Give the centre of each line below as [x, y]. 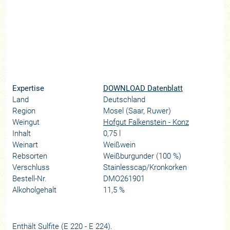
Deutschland [124, 100]
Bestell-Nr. [30, 179]
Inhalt [22, 134]
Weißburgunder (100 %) [142, 156]
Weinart [25, 145]
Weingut [26, 122]
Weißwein [119, 145]
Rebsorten [30, 156]
